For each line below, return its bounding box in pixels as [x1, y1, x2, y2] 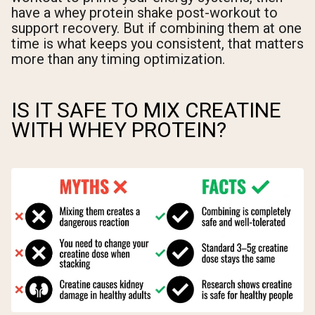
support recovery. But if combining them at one [11, 19, 302, 37]
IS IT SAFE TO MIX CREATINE [11, 97, 281, 122]
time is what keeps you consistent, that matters [11, 34, 304, 52]
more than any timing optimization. [11, 50, 225, 67]
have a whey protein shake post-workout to [11, 4, 278, 21]
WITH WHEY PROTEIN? [11, 117, 226, 142]
